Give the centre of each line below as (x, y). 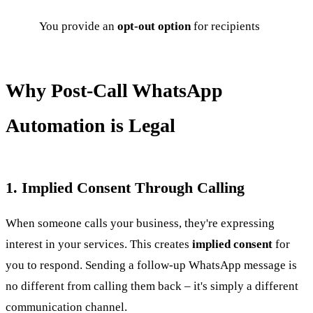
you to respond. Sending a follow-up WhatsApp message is (151, 265)
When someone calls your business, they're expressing (140, 223)
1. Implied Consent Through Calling (125, 187)
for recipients (225, 26)
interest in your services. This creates (99, 244)
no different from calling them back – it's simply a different (152, 286)
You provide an (78, 26)
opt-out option (154, 26)
